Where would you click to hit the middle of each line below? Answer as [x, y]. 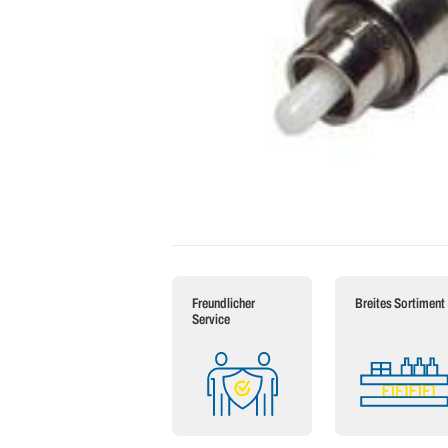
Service [211, 319]
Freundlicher [223, 303]
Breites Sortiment [399, 303]
